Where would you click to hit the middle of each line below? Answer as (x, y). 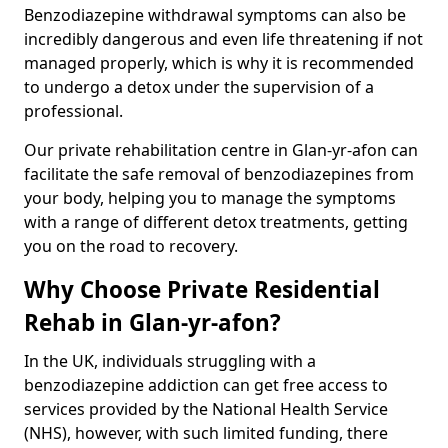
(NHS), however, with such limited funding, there (206, 432)
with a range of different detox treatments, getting (216, 221)
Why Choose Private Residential (202, 289)
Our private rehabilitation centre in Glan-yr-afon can (221, 149)
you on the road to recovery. (131, 245)
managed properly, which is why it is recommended (219, 62)
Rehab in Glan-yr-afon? (152, 322)
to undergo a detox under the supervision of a (199, 86)
